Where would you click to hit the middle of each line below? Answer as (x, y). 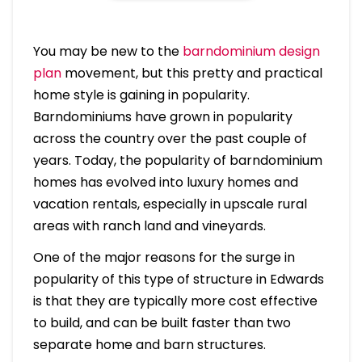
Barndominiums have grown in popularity (162, 117)
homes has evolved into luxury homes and (165, 183)
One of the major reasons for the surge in (164, 258)
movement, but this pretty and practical (192, 74)
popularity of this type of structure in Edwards (178, 280)
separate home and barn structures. (149, 345)
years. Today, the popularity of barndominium (177, 161)
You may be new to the (107, 52)
